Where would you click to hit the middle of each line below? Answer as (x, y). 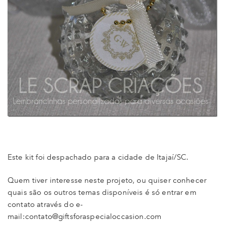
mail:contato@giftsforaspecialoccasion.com (85, 217)
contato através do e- (45, 205)
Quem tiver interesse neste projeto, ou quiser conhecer (107, 181)
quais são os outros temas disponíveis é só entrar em (102, 193)
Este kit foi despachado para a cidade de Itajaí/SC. (98, 157)
